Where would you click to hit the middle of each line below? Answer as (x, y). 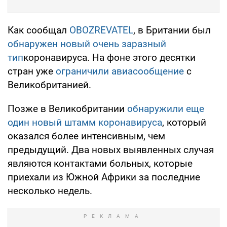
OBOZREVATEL (101, 30)
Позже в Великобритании (67, 109)
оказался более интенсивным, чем (86, 136)
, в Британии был (172, 30)
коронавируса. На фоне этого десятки (109, 58)
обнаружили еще (166, 109)
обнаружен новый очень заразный (87, 44)
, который (184, 123)
